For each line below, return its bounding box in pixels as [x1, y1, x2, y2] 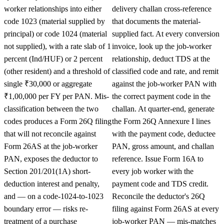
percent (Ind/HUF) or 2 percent [4, 54, 102, 63]
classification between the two [4, 104, 98, 113]
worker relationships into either [4, 4, 101, 13]
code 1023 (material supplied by [4, 16, 105, 25]
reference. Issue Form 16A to [112, 154, 203, 163]
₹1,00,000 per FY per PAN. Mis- [4, 91, 109, 100]
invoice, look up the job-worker [112, 41, 211, 50]
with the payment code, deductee [112, 129, 215, 138]
